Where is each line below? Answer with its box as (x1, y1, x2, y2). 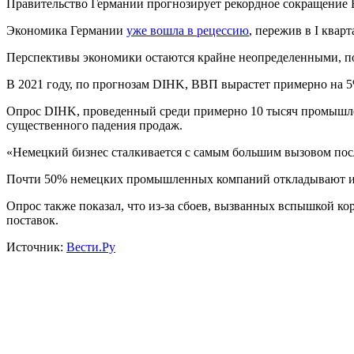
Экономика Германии (6, 24, 126, 38)
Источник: (6, 240, 66, 254)
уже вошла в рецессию (126, 24, 249, 38)
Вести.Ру (66, 240, 115, 254)
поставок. (6, 213, 58, 228)
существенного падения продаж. (6, 119, 183, 133)
